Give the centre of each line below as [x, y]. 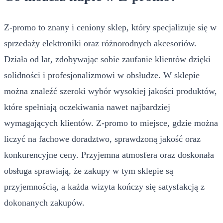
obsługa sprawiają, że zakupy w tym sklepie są [89, 171]
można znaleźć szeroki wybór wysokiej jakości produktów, [111, 91]
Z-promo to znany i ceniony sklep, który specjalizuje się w [110, 28]
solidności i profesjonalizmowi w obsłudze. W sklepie [102, 75]
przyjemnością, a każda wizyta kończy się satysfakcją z [104, 187]
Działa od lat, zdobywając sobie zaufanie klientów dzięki [107, 59]
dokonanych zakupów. [44, 203]
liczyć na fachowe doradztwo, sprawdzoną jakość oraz [102, 139]
